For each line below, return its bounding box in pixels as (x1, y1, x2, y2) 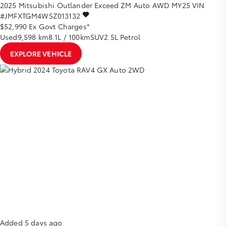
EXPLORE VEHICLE (10, 48, 72, 59)
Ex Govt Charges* (29, 21, 90, 32)
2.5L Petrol (104, 32, 141, 42)
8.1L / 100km (48, 32, 90, 42)
